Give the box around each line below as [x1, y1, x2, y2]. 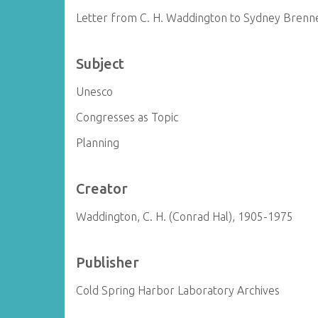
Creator [76, 180, 128, 197]
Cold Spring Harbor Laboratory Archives [76, 284, 280, 297]
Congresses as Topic [76, 111, 179, 124]
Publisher [76, 254, 140, 270]
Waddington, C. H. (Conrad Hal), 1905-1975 [76, 210, 294, 223]
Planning [76, 136, 120, 149]
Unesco [76, 85, 114, 98]
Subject [76, 55, 125, 72]
